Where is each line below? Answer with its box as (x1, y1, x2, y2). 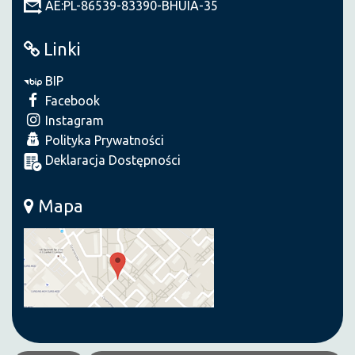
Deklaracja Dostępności (42, 153, 181, 168)
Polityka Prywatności (42, 133, 164, 148)
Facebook (42, 94, 100, 109)
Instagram (42, 113, 104, 128)
